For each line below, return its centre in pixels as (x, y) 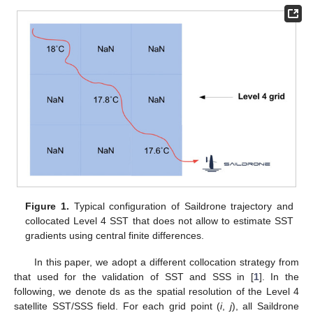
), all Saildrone (265, 306)
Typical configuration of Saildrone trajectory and (181, 206)
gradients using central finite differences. (115, 235)
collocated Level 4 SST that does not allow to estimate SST (159, 220)
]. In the (279, 276)
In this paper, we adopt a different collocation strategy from (166, 262)
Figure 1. (47, 206)
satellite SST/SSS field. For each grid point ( (117, 306)
